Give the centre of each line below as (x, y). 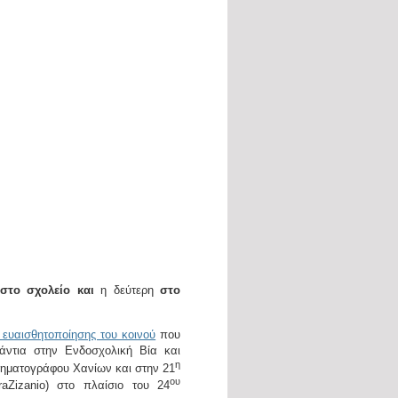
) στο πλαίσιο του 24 (107, 386)
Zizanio (26, 386)
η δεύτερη (127, 291)
